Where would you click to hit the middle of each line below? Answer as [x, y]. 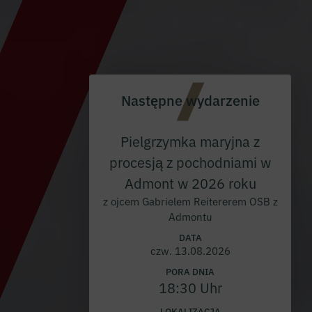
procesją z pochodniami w [190, 162]
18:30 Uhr [190, 287]
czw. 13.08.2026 [190, 250]
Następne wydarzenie [190, 100]
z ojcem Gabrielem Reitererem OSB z [190, 201]
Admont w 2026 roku [190, 183]
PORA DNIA [190, 271]
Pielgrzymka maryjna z [190, 141]
